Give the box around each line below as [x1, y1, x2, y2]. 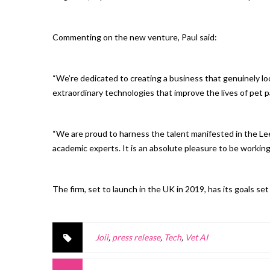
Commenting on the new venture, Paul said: [52, 32, 217, 43]
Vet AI [185, 232, 208, 243]
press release [112, 232, 160, 243]
